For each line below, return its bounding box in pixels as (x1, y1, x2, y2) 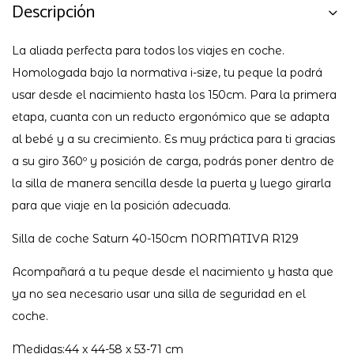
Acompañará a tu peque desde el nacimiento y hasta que (12, 264, 333, 279)
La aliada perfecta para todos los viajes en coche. (12, 43, 284, 58)
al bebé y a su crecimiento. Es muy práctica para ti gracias (12, 131, 335, 146)
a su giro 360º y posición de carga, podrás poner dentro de (12, 153, 334, 168)
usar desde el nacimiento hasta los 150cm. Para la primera (12, 87, 337, 102)
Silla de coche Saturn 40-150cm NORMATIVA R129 (12, 231, 299, 246)
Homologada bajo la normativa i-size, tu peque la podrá (12, 65, 322, 80)
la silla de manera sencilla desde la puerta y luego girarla (12, 175, 331, 190)
